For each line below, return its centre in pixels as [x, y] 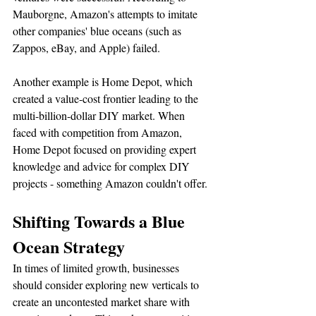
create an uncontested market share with [103, 301]
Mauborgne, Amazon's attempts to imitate [107, 13]
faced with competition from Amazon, [99, 132]
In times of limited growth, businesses [97, 267]
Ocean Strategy [69, 246]
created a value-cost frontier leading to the [107, 98]
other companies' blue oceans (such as [98, 30]
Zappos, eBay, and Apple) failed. [86, 47]
